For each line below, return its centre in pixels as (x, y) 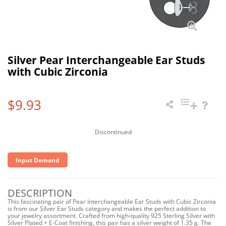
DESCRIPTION (40, 193)
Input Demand (38, 160)
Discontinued (113, 132)
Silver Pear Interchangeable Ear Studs (106, 60)
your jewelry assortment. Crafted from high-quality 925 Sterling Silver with (111, 216)
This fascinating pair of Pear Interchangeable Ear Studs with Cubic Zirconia (112, 202)
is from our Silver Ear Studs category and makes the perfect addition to (107, 209)
